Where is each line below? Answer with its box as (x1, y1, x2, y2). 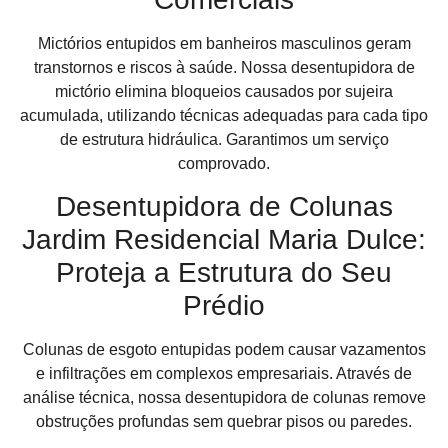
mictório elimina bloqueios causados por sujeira (55, 82, 393, 100)
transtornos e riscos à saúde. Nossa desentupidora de (33, 58, 415, 76)
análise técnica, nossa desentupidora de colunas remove (22, 388, 426, 406)
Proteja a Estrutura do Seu (56, 256, 392, 288)
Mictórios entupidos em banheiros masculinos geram (37, 34, 411, 52)
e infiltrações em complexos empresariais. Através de (36, 364, 412, 382)
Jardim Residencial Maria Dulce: (22, 223, 426, 255)
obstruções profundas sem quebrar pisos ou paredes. (36, 412, 412, 430)
